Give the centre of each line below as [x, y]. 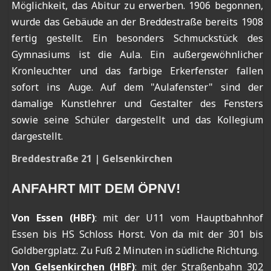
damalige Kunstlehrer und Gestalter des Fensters [137, 104]
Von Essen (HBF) [53, 218]
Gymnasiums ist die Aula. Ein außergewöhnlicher [137, 55]
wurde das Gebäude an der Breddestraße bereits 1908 [137, 22]
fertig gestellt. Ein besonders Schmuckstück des [137, 38]
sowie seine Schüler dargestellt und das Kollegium [137, 120]
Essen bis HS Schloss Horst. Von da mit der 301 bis [137, 234]
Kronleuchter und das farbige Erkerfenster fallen [137, 71]
